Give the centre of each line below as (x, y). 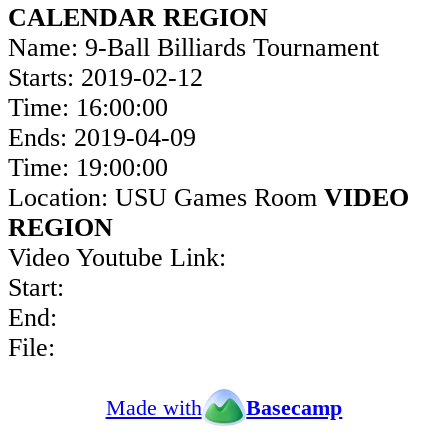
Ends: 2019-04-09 (102, 138)
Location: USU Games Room (166, 198)
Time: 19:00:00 (88, 168)
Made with (153, 407)
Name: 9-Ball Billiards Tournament (193, 48)
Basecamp (294, 407)
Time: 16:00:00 (88, 108)
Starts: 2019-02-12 (105, 78)
